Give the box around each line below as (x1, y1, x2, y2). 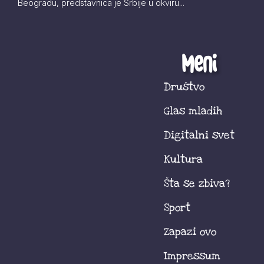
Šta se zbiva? (164, 176, 230, 191)
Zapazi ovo (164, 225, 217, 239)
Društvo (164, 80, 205, 94)
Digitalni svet (164, 128, 235, 143)
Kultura (164, 152, 203, 167)
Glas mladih (164, 104, 223, 118)
